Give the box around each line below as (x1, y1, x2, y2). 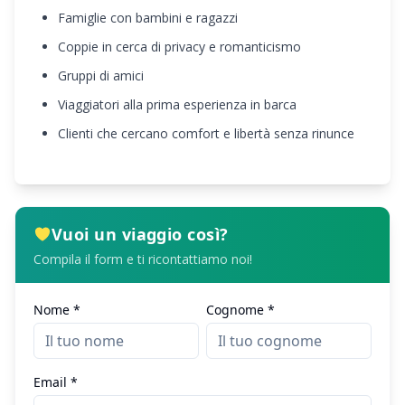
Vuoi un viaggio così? (52, 223, 229, 245)
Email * (33, 373, 78, 391)
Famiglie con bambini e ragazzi (58, 9, 238, 26)
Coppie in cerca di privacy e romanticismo (58, 38, 301, 55)
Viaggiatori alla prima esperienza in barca (58, 96, 297, 113)
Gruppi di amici (58, 67, 144, 84)
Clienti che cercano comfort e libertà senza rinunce (58, 125, 354, 142)
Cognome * (206, 301, 275, 318)
